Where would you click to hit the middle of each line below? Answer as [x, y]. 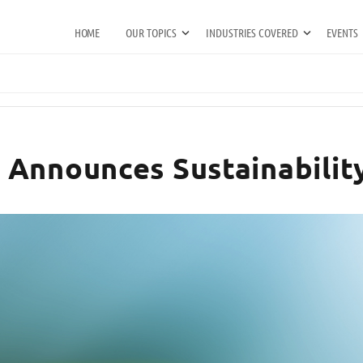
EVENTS [342, 33]
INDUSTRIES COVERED [252, 33]
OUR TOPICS [152, 33]
